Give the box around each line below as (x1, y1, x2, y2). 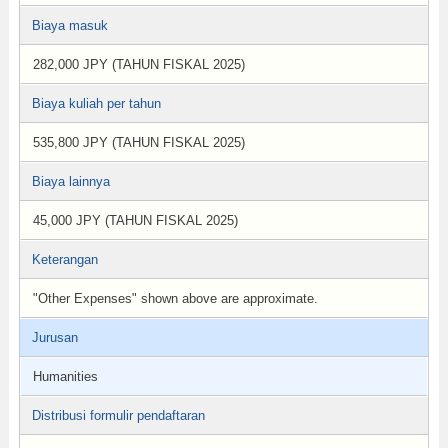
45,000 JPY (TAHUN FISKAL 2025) (32, 213, 238, 228)
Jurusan (31, 330, 78, 345)
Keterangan (31, 252, 98, 267)
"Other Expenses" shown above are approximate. (32, 291, 318, 306)
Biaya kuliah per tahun (31, 96, 161, 111)
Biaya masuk (31, 18, 108, 33)
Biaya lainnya (31, 174, 110, 189)
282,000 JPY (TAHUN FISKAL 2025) (32, 57, 245, 72)
